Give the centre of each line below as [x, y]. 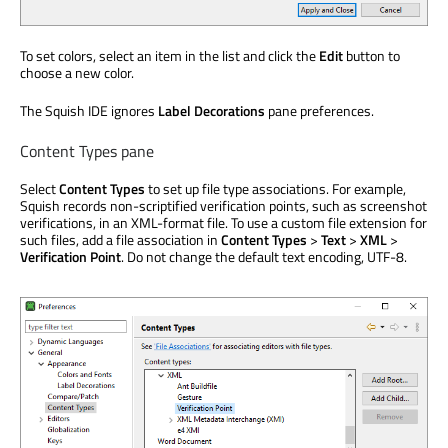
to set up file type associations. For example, [275, 189]
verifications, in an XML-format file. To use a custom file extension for [223, 223]
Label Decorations [211, 111]
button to [371, 56]
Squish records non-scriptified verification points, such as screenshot [223, 206]
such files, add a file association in [120, 240]
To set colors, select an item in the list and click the [169, 56]
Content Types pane [87, 151]
